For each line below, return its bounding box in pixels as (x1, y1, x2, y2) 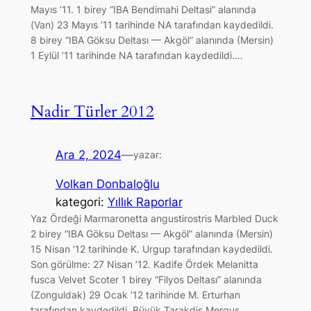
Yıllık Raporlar (107, 195, 183, 210)
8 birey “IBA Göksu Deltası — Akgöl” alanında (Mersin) (30, 34, 274, 47)
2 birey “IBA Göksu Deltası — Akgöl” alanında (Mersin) (30, 228, 273, 240)
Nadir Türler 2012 (30, 100, 154, 122)
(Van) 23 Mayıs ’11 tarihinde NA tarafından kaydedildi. (30, 19, 274, 31)
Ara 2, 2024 (55, 147, 121, 162)
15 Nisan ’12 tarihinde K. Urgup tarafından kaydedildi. (30, 243, 273, 255)
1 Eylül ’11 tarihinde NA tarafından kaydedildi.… (30, 49, 243, 62)
